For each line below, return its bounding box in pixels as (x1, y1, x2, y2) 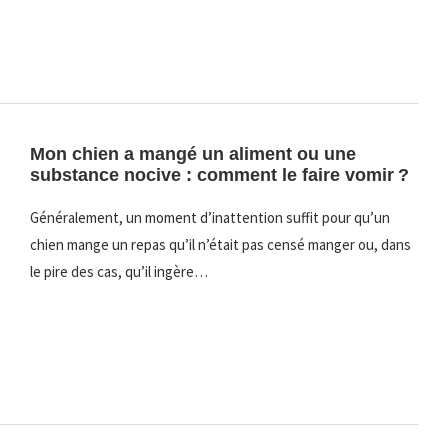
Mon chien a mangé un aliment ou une (29, 143, 356, 164)
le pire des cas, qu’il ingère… (29, 261, 208, 281)
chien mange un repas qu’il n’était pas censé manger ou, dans (29, 234, 411, 254)
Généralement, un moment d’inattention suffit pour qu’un (29, 207, 390, 227)
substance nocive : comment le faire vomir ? (29, 164, 409, 185)
